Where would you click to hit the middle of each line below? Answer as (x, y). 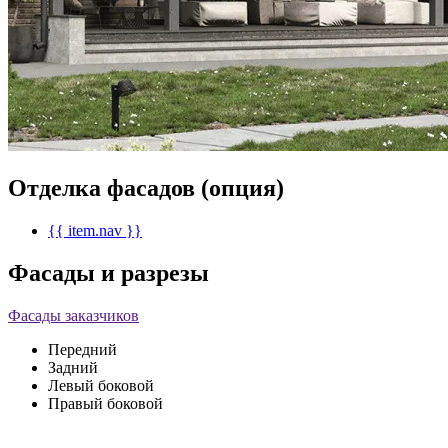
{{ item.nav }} (95, 230)
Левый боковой (101, 385)
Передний (82, 349)
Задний (73, 367)
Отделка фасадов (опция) (146, 187)
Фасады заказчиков (73, 315)
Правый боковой (105, 403)
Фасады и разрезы (108, 272)
